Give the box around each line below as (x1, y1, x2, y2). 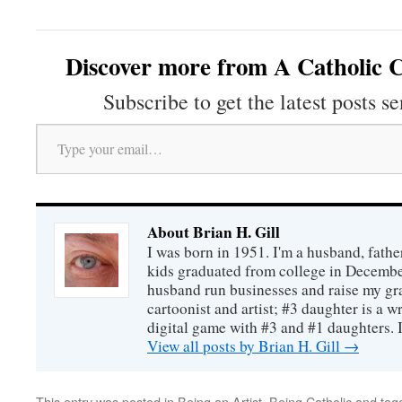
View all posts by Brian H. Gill (147, 336, 344, 356)
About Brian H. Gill (147, 221, 280, 243)
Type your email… (35, 115, 73, 130)
